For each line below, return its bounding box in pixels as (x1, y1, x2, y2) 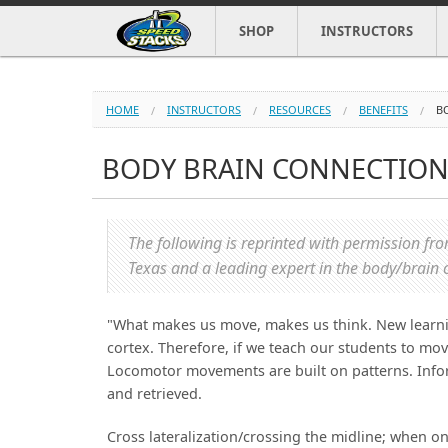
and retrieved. (107, 384, 202, 403)
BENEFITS (359, 102, 408, 117)
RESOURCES (269, 102, 331, 117)
